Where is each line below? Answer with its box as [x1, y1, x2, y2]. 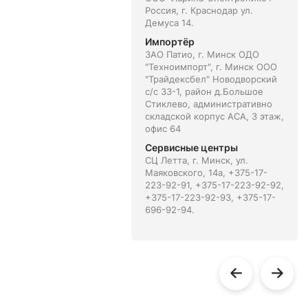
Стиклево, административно [144, 98, 272, 109]
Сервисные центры [144, 142, 238, 153]
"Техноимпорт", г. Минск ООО [144, 61, 277, 72]
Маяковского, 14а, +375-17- [144, 167, 267, 178]
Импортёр [144, 36, 195, 47]
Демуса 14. [144, 17, 194, 28]
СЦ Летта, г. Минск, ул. [144, 155, 248, 166]
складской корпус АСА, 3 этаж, [144, 111, 284, 122]
